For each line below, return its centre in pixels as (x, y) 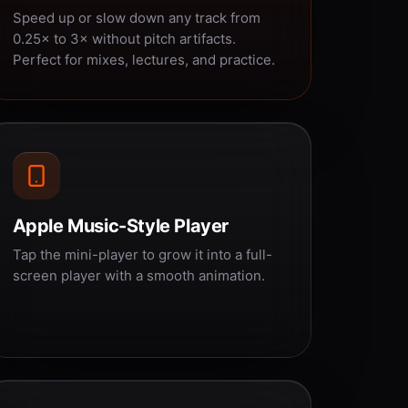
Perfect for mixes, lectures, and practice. (143, 60)
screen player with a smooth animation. (138, 275)
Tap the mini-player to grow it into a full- (142, 255)
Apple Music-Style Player (121, 226)
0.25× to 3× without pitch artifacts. (124, 39)
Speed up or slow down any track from (136, 18)
